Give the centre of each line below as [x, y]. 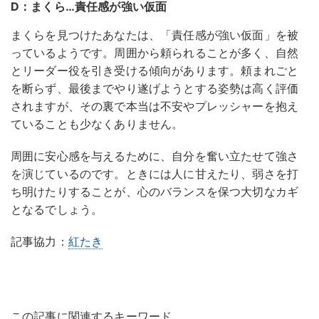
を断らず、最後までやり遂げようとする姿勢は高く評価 [155, 89]
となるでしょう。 [57, 210]
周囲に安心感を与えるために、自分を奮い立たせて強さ [155, 156]
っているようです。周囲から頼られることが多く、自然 [155, 53]
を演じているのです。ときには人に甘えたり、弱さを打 [155, 174]
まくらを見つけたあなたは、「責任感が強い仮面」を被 [155, 35]
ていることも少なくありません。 [97, 124]
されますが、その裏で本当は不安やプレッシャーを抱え [155, 106]
